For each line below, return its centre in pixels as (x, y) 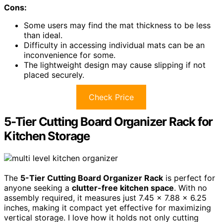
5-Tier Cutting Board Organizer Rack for (109, 121)
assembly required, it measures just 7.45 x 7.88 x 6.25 (105, 197)
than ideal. (43, 35)
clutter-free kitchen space (123, 188)
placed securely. (54, 75)
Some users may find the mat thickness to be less (117, 25)
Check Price (111, 97)
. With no (191, 188)
